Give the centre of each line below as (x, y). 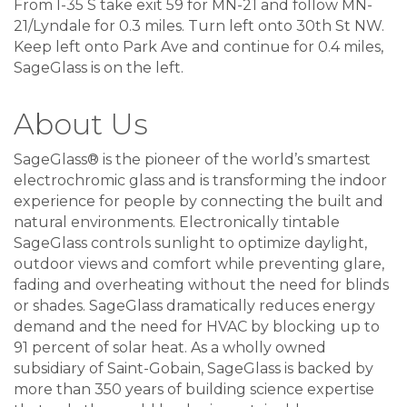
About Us (81, 124)
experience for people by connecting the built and (199, 202)
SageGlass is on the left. (99, 68)
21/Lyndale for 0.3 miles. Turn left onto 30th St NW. (199, 26)
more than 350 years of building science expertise (194, 390)
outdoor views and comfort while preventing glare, (199, 264)
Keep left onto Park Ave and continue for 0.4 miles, (199, 47)
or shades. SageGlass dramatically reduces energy (194, 306)
